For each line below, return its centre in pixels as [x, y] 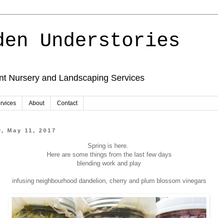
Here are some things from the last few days [109, 154]
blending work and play [109, 163]
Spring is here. [109, 145]
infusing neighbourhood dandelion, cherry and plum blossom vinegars [109, 181]
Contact [67, 103]
